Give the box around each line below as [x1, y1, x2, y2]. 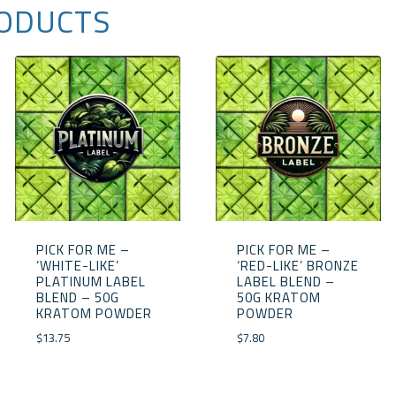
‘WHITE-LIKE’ [35, 252, 119, 278]
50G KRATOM [236, 284, 321, 310]
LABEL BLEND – [236, 268, 335, 294]
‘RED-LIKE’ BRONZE [236, 252, 359, 278]
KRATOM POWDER [35, 300, 152, 326]
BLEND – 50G [35, 284, 119, 310]
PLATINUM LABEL [35, 268, 146, 294]
